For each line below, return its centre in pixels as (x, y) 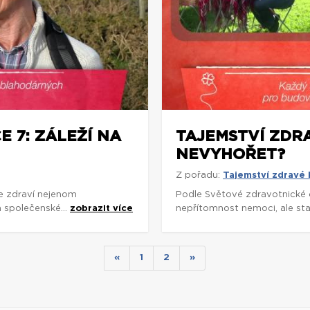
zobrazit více (101, 209)
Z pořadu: (198, 175)
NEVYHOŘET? (230, 154)
